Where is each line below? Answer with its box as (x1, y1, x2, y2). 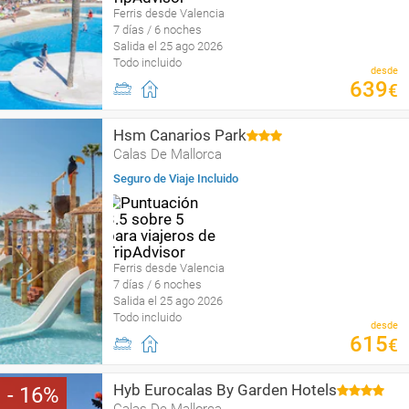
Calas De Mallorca (113, 146, 222, 163)
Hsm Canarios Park (113, 126, 246, 144)
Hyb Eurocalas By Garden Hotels (113, 381, 337, 399)
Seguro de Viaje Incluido (113, 172, 238, 185)
